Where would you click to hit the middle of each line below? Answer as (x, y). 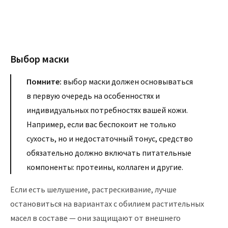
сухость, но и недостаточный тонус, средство (110, 138)
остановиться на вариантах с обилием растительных (107, 203)
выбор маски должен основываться (127, 81)
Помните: (44, 81)
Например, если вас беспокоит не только (101, 124)
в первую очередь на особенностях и (93, 95)
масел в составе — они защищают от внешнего (95, 218)
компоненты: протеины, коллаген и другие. (105, 167)
